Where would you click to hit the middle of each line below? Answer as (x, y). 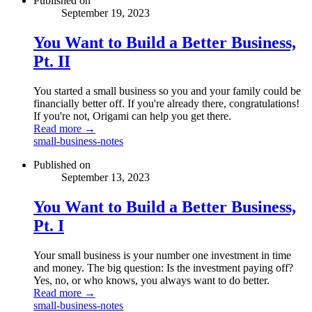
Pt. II (52, 61)
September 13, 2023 (106, 177)
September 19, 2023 (106, 13)
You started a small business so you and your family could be (167, 91)
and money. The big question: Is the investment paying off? (163, 267)
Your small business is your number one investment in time (162, 255)
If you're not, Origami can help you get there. (132, 116)
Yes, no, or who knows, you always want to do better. (151, 280)
